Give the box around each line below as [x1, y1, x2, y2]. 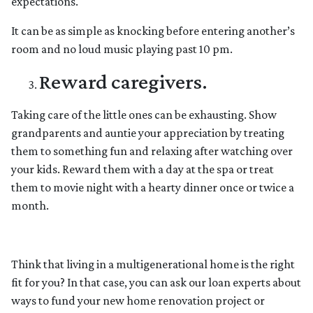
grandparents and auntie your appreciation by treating [11, 126, 284, 140]
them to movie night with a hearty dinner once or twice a [11, 180, 294, 195]
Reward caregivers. [39, 69, 208, 94]
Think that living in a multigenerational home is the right [11, 257, 295, 272]
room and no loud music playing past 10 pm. [11, 42, 233, 57]
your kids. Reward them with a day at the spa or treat [11, 162, 274, 177]
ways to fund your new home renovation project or [11, 293, 265, 308]
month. [11, 198, 49, 213]
